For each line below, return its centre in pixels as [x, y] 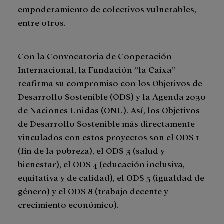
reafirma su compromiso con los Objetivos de [110, 83]
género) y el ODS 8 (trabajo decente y [93, 191]
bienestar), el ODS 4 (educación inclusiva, [101, 164]
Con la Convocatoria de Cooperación [95, 56]
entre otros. [43, 22]
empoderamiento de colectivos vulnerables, [107, 9]
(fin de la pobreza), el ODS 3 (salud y [91, 150]
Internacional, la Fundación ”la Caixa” [97, 69]
